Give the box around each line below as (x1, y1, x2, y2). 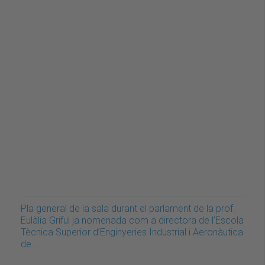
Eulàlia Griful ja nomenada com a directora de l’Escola (21, 214, 244, 226)
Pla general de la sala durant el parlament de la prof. (21, 202, 235, 214)
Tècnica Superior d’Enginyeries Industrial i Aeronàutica (21, 226, 243, 238)
